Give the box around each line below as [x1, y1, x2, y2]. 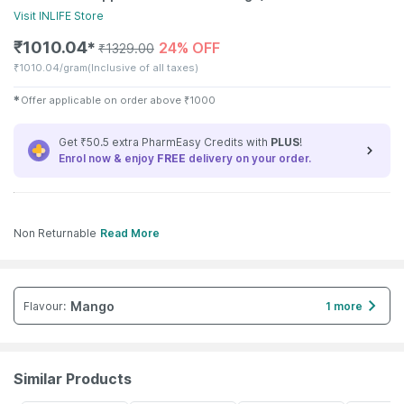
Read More [100, 226, 160, 240]
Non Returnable [14, 226, 96, 240]
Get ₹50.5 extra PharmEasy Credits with [59, 135, 271, 149]
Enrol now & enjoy [59, 151, 157, 165]
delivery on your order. [186, 151, 311, 165]
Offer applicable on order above [21, 94, 182, 106]
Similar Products [14, 370, 132, 388]
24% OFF [159, 39, 220, 57]
